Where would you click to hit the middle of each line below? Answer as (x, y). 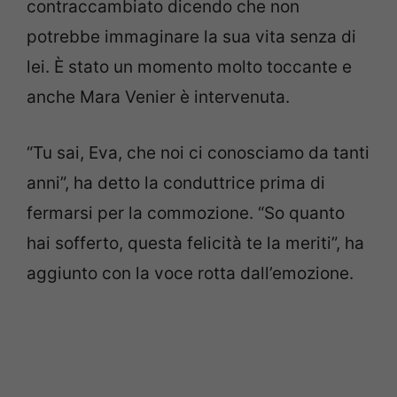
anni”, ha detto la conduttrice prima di (176, 183)
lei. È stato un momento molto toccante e (189, 67)
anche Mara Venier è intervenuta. (158, 97)
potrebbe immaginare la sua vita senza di (191, 37)
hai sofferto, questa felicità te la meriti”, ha (195, 243)
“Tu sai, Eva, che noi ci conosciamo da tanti (198, 152)
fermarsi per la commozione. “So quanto (186, 213)
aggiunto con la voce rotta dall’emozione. (190, 273)
